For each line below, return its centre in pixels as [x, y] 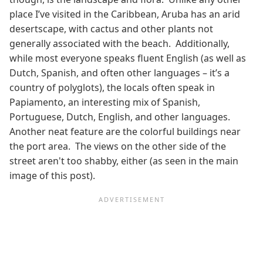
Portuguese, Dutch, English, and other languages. [121, 117]
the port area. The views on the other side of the [118, 146]
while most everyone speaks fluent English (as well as [128, 58]
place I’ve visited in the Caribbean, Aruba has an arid [125, 14]
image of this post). [52, 175]
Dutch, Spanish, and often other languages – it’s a [119, 73]
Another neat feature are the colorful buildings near [125, 131]
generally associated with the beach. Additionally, [119, 43]
